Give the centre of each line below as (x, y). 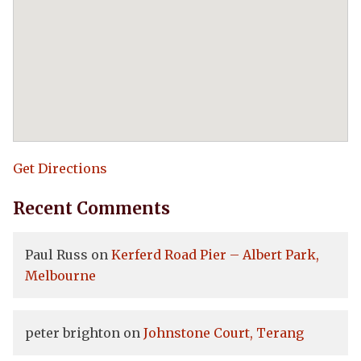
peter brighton (73, 332)
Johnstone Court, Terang (224, 332)
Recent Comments (91, 208)
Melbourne (60, 275)
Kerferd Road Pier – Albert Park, (215, 254)
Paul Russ (56, 254)
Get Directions (60, 168)
